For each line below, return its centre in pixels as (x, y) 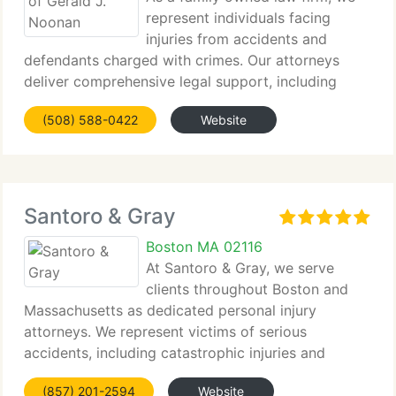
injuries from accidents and (236, 39)
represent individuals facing (238, 18)
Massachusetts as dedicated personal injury (170, 310)
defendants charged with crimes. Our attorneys (182, 60)
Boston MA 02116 (204, 247)
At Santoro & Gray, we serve (240, 268)
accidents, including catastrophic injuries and (175, 353)
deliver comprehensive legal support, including (180, 81)
